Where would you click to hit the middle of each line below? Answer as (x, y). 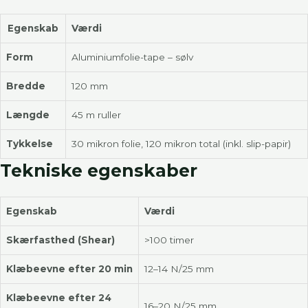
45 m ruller (96, 115)
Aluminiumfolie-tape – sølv (132, 57)
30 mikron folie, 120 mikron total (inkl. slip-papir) (181, 144)
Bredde (26, 86)
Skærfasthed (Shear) (60, 240)
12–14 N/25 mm (179, 269)
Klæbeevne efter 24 (59, 298)
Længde (28, 115)
